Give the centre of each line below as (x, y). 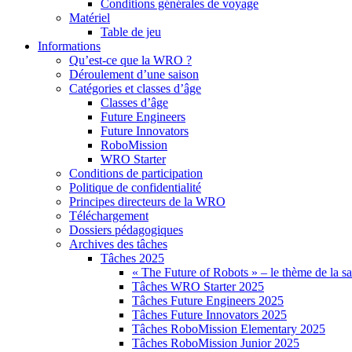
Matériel (90, 18)
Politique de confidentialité (135, 187)
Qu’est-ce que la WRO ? (130, 60)
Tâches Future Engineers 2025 (208, 301)
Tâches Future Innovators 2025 (209, 315)
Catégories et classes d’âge (135, 88)
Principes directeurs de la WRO (147, 202)
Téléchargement (109, 216)
